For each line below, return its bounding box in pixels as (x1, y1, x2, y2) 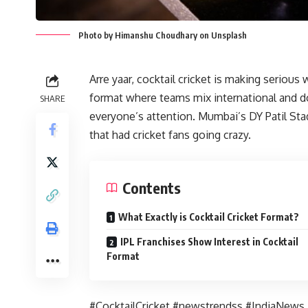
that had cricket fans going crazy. (89, 128, 251, 142)
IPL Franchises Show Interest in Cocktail (120, 236, 298, 248)
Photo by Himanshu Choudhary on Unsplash (78, 30, 247, 41)
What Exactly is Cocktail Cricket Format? (118, 211, 299, 223)
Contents (122, 178, 181, 198)
